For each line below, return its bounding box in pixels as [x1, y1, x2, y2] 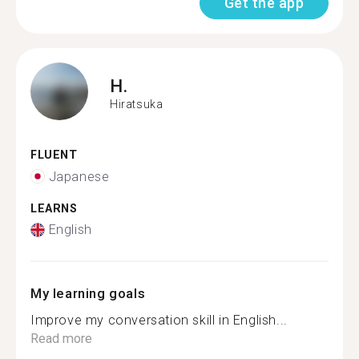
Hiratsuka [110, 97, 163, 111]
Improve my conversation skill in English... [30, 313, 288, 328]
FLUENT [30, 148, 78, 162]
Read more [30, 331, 92, 346]
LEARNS [30, 201, 78, 216]
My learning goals [30, 285, 146, 301]
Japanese [48, 168, 110, 184]
